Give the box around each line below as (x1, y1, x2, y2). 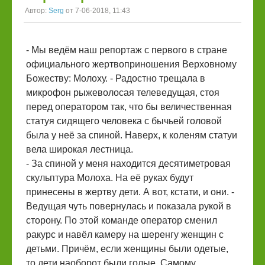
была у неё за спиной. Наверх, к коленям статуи (26, 130, 237, 141)
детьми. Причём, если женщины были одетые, (26, 244, 228, 254)
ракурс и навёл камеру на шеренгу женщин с (26, 230, 224, 240)
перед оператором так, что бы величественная (26, 102, 232, 112)
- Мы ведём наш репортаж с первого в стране (26, 45, 227, 56)
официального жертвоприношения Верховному (26, 59, 237, 70)
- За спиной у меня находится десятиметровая (26, 159, 231, 169)
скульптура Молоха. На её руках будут (26, 173, 193, 183)
